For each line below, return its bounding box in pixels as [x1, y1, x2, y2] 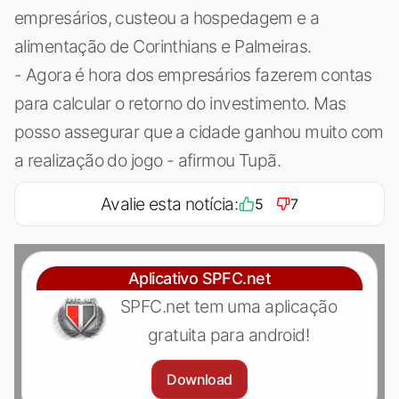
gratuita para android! [147, 323, 310, 346]
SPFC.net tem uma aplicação [120, 295, 337, 317]
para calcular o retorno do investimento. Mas [14, 92, 346, 114]
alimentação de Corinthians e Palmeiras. [14, 35, 312, 57]
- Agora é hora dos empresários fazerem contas [14, 63, 372, 85]
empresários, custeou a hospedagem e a [14, 6, 320, 28]
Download [167, 370, 232, 388]
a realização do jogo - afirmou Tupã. [14, 149, 281, 171]
